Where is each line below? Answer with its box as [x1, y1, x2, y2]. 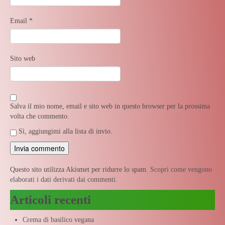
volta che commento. [10, 112, 69, 120]
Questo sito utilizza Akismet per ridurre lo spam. [10, 165, 150, 173]
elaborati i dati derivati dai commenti [10, 175, 116, 183]
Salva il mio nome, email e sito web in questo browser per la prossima [10, 102, 210, 110]
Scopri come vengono [150, 165, 212, 173]
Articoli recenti [10, 192, 91, 206]
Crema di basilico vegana [23, 215, 94, 223]
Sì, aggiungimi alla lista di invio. [17, 127, 113, 135]
